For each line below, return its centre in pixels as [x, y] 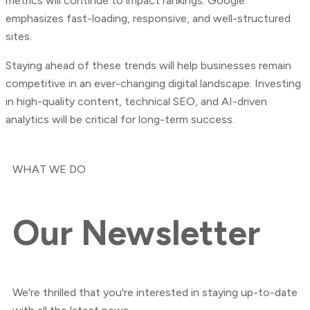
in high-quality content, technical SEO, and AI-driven [136, 102]
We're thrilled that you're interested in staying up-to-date [155, 293]
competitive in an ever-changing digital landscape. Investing [153, 84]
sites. [19, 37]
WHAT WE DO [49, 170]
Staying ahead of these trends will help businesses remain [148, 66]
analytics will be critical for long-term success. [120, 120]
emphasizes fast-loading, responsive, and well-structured [148, 19]
